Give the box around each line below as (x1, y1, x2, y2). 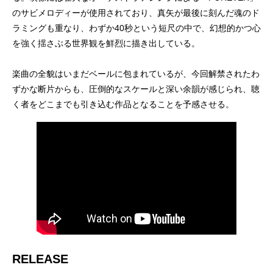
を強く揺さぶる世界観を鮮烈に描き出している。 (12, 38, 200, 48)
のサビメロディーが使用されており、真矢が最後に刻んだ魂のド (12, 7, 260, 18)
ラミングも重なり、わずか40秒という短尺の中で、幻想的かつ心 (12, 23, 261, 33)
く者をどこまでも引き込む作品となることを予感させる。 (12, 99, 234, 109)
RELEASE (12, 252, 68, 266)
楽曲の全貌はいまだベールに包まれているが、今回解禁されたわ (12, 68, 260, 79)
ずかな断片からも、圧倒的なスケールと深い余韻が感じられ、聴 (12, 83, 260, 94)
